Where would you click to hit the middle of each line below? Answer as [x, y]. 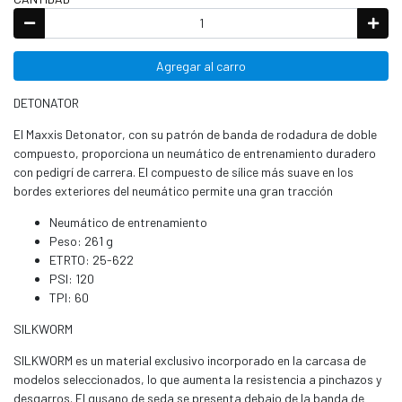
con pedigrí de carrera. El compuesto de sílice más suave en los [184, 172]
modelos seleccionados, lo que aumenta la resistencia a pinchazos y [197, 380]
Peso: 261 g [81, 241]
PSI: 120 [72, 279]
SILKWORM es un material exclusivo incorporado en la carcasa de [190, 361]
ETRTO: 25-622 [92, 260]
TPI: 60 [69, 298]
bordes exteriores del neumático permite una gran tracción [173, 191]
